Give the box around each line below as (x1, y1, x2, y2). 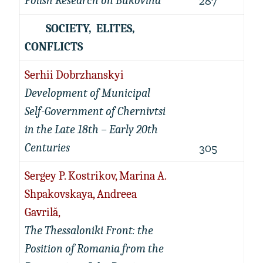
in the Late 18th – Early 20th (24, 123, 158, 136)
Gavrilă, (24, 205, 60, 219)
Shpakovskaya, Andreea (24, 187, 137, 201)
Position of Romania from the (24, 242, 164, 255)
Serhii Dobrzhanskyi (24, 68, 124, 82)
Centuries (24, 141, 70, 154)
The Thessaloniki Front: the (24, 224, 153, 237)
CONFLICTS (24, 40, 85, 53)
